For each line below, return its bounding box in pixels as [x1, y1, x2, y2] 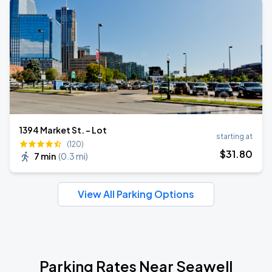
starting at [216, 132, 253, 141]
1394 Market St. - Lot [19, 124, 107, 135]
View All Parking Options [78, 188, 194, 200]
